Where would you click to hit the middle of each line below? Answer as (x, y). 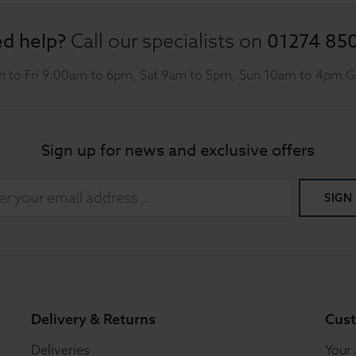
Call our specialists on (166, 41)
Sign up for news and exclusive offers (178, 151)
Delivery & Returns (93, 319)
